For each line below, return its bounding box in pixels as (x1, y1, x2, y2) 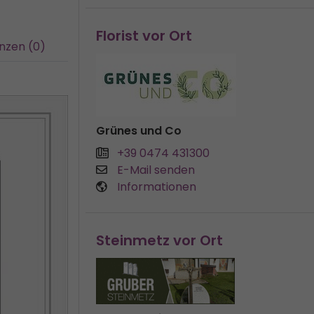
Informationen (117, 179, 196, 195)
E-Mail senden (117, 162, 195, 178)
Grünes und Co (96, 123, 182, 139)
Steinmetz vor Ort (96, 231, 223, 250)
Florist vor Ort (96, 26, 192, 46)
